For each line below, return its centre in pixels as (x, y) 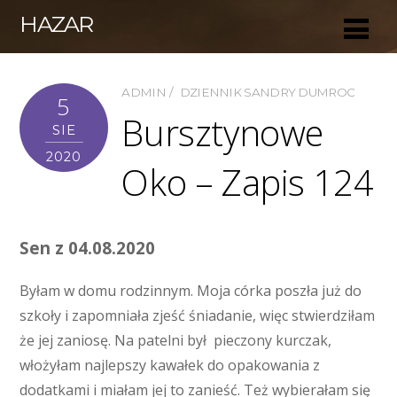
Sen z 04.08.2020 (88, 248)
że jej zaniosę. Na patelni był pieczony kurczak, (176, 341)
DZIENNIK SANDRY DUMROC (267, 93)
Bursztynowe (223, 133)
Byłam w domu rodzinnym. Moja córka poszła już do (191, 291)
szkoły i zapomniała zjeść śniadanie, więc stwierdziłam (198, 316)
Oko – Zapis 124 (248, 183)
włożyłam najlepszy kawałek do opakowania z (170, 366)
